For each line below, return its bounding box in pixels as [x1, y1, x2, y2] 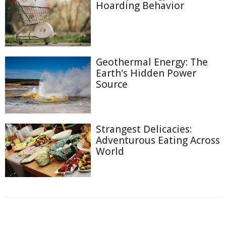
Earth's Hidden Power [96, 66, 196, 80]
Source [96, 77, 128, 91]
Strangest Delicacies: [96, 123, 192, 136]
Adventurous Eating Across [96, 134, 220, 147]
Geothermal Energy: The [96, 55, 208, 69]
